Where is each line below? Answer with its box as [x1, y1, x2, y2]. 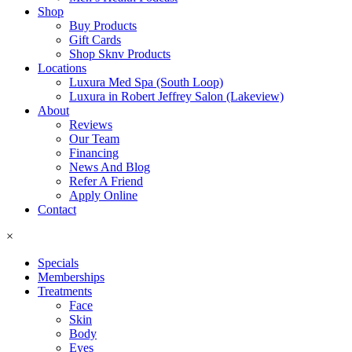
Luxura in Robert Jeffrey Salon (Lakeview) [69, 90, 284, 103]
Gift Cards [69, 33, 121, 46]
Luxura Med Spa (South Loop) [69, 75, 223, 89]
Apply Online [69, 189, 137, 202]
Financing [69, 146, 119, 159]
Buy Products [69, 19, 137, 32]
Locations [38, 61, 86, 75]
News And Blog [69, 160, 150, 174]
